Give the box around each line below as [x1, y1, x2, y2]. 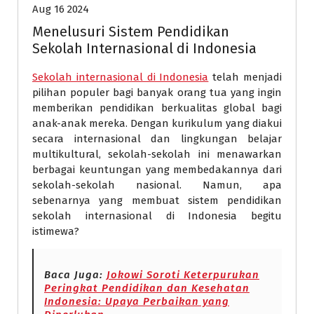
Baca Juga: [44, 268, 107, 281]
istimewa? [32, 225, 79, 238]
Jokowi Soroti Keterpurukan [107, 268, 259, 281]
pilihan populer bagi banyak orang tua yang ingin [32, 86, 282, 99]
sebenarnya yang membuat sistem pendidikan [32, 194, 282, 207]
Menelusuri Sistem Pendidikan [32, 23, 229, 40]
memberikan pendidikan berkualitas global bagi [32, 102, 282, 114]
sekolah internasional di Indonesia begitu [32, 210, 282, 222]
